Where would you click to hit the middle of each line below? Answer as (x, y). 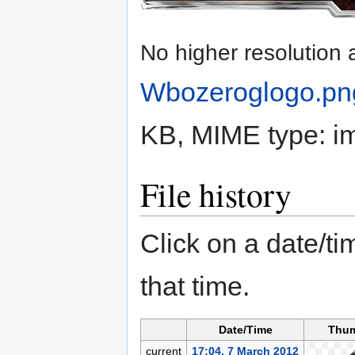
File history (216, 195)
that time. (195, 286)
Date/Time (245, 330)
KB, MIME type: (237, 135)
